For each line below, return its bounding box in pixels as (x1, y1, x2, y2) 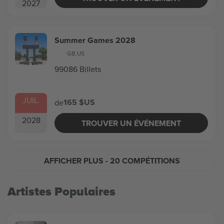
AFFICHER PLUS (44, 154, 105, 166)
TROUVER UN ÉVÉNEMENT (81, 117, 181, 129)
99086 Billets (54, 63, 101, 74)
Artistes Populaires (7, 184, 115, 199)
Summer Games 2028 (54, 34, 135, 46)
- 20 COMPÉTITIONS (105, 154, 180, 166)
